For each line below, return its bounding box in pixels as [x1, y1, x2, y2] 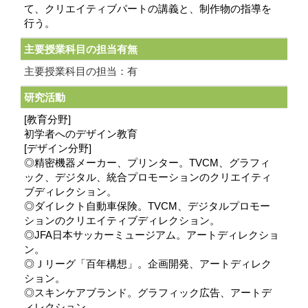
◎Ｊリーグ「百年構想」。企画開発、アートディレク [24, 258, 272, 270]
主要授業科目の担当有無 [24, 43, 137, 56]
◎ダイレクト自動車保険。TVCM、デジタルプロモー [24, 200, 270, 212]
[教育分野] [24, 113, 71, 126]
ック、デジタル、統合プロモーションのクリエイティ [24, 171, 272, 184]
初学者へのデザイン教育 [24, 128, 137, 140]
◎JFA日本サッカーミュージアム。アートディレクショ [24, 229, 279, 241]
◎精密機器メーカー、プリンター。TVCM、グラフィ [24, 157, 270, 169]
